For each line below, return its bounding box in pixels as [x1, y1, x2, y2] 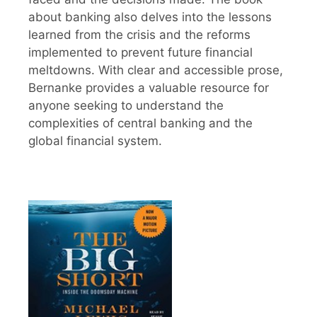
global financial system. [28, 133, 162, 148]
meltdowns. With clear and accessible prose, [28, 62, 283, 77]
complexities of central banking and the [28, 115, 253, 130]
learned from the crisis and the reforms [28, 27, 250, 42]
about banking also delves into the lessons [28, 9, 272, 24]
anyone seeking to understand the [28, 98, 224, 113]
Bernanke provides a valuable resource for [28, 80, 269, 95]
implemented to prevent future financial [28, 45, 253, 59]
